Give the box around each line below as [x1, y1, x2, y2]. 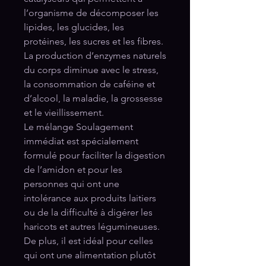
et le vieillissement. [24, 106, 104, 118]
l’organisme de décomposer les [24, 7, 159, 18]
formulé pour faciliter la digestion [24, 149, 165, 161]
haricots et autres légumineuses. [24, 220, 160, 232]
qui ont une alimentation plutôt [24, 249, 156, 261]
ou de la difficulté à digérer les [24, 206, 153, 218]
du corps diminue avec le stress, [24, 64, 159, 75]
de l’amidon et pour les [24, 163, 122, 175]
